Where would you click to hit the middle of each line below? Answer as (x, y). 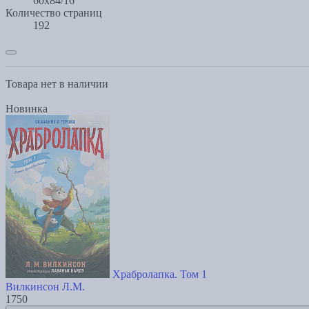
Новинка (27, 108)
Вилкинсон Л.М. (45, 286)
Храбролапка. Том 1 (160, 274)
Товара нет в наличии (57, 83)
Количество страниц (54, 12)
